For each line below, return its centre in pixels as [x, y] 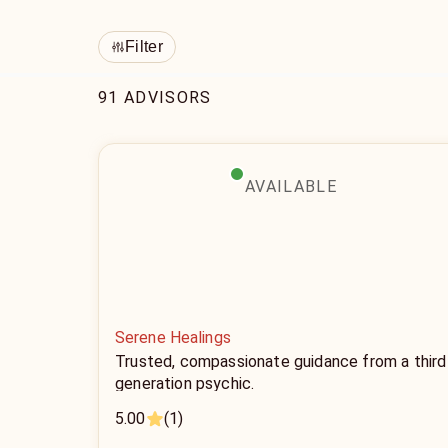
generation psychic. [185, 383]
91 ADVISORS [155, 97]
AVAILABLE [291, 186]
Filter [144, 46]
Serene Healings [173, 337]
